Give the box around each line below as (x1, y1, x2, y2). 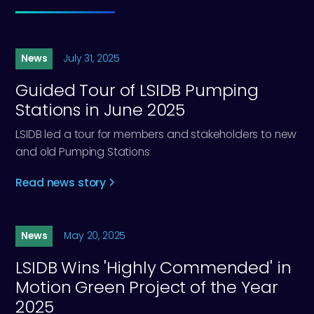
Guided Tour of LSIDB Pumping (15, 78, 259, 102)
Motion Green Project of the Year (15, 275, 278, 299)
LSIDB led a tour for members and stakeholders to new (15, 125, 297, 142)
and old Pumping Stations (15, 143, 150, 160)
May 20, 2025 (64, 229, 126, 243)
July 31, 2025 (64, 52, 121, 66)
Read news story (15, 174, 107, 191)
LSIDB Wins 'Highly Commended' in (15, 255, 292, 279)
